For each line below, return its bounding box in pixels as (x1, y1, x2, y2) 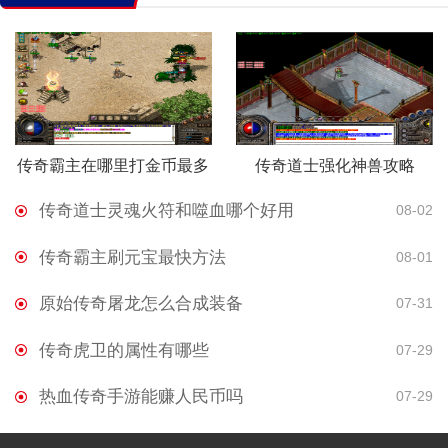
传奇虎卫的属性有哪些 (38, 340, 209, 360)
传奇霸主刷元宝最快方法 (38, 247, 226, 267)
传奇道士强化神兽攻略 (254, 156, 415, 174)
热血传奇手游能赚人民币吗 (38, 387, 243, 407)
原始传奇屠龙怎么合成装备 (38, 294, 243, 314)
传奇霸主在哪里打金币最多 (17, 156, 210, 174)
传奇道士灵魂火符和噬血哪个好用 (38, 201, 294, 221)
